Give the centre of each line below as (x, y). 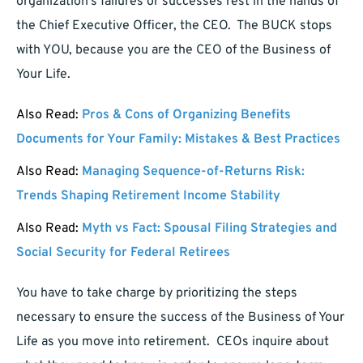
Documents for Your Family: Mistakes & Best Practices (178, 140)
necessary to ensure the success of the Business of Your (180, 318)
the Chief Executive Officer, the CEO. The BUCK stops (174, 26)
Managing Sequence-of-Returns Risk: (193, 172)
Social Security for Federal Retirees (123, 253)
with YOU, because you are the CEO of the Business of (173, 51)
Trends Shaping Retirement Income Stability (148, 196)
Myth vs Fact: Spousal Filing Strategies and (209, 229)
